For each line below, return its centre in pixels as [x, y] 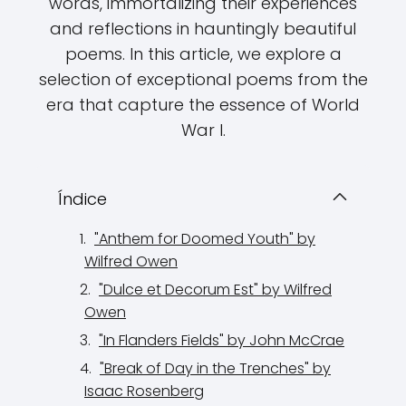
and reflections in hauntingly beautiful [203, 29]
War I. [203, 130]
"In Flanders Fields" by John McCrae [222, 340]
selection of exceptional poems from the [203, 79]
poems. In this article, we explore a [203, 54]
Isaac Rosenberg [144, 391]
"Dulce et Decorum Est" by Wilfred [215, 290]
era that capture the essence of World [203, 105]
